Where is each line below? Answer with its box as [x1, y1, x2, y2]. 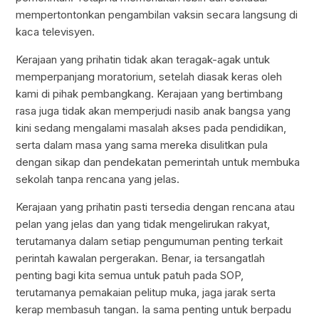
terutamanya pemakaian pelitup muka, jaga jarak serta [16, 286, 276, 300]
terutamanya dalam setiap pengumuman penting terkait [16, 234, 283, 249]
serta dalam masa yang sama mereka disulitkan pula [16, 138, 268, 152]
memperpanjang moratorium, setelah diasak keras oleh [16, 70, 283, 84]
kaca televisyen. [16, 25, 95, 39]
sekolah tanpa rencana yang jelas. [16, 172, 180, 187]
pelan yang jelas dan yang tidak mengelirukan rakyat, [16, 217, 271, 231]
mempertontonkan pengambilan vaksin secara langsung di [16, 8, 298, 22]
